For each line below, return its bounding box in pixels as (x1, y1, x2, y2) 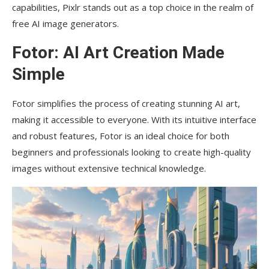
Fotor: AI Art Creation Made (12, 43, 225, 63)
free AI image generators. (12, 17, 119, 30)
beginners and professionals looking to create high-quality (12, 146, 251, 159)
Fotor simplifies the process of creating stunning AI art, (12, 97, 240, 110)
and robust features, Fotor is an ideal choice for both (12, 130, 229, 142)
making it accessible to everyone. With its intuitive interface (12, 113, 256, 126)
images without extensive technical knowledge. (12, 162, 206, 175)
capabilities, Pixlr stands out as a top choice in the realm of (12, 1, 253, 14)
